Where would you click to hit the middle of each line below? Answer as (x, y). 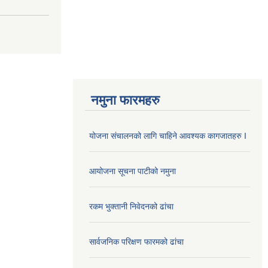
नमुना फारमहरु (125, 100)
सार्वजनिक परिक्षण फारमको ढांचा (136, 241)
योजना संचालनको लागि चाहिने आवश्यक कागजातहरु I (168, 135)
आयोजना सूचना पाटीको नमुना (133, 171)
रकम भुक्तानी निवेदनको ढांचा (131, 206)
